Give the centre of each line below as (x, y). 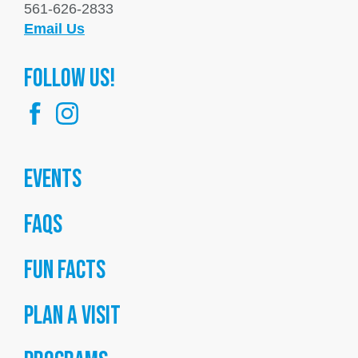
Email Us (54, 29)
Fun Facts (65, 270)
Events (53, 179)
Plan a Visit (72, 316)
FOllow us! (70, 79)
